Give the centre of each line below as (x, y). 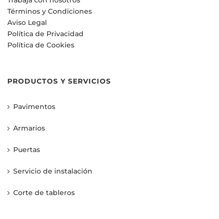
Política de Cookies (41, 45)
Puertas (27, 150)
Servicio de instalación (53, 171)
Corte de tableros (44, 193)
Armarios (29, 128)
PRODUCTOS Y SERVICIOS (59, 81)
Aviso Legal (27, 23)
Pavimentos (34, 107)
